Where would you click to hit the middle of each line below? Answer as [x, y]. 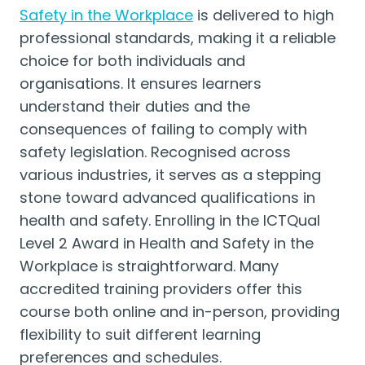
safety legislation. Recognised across [155, 152]
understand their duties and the [135, 106]
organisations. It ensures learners [141, 84]
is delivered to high [264, 15]
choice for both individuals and [132, 61]
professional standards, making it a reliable [178, 38]
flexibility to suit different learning [140, 334]
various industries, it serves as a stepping [170, 175]
